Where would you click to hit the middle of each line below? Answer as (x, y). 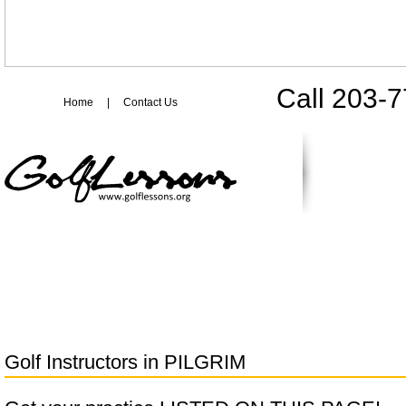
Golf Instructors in (84, 362)
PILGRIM (205, 362)
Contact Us (150, 102)
